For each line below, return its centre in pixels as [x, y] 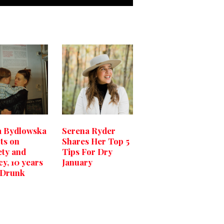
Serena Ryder [89, 131]
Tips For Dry [87, 152]
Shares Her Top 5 [96, 141]
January [77, 162]
